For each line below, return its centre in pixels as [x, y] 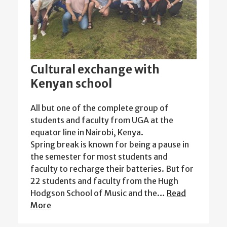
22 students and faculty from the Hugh [104, 181]
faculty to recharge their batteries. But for [112, 168]
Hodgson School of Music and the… [99, 193]
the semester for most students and [99, 156]
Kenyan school [71, 83]
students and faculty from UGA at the [102, 120]
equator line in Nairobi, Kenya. [87, 132]
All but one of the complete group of [100, 108]
